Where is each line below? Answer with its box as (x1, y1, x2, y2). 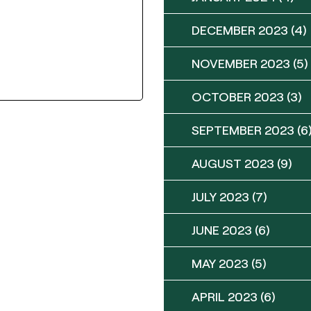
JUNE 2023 (192, 222, 252, 237)
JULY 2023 (192, 189, 249, 204)
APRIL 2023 (192, 289, 258, 304)
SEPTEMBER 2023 (192, 122, 294, 137)
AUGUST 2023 (192, 155, 274, 171)
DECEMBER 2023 (192, 22, 288, 37)
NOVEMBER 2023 (192, 56, 290, 71)
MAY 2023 (192, 255, 249, 271)
